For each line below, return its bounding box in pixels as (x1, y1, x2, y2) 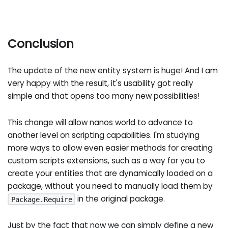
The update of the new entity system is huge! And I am (8, 65, 218, 76)
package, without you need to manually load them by (8, 180, 213, 191)
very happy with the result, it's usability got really (8, 78, 194, 89)
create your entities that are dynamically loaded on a (8, 167, 213, 179)
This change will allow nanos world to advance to (8, 117, 193, 128)
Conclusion (8, 35, 74, 52)
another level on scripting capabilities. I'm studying (8, 129, 200, 140)
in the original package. (75, 193, 165, 204)
